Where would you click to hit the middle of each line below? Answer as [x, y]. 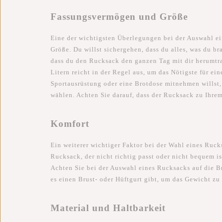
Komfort [70, 124]
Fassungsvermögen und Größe [119, 16]
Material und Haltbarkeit [108, 208]
